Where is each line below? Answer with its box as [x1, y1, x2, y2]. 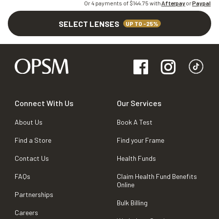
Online [117, 180, 134, 189]
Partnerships [15, 190, 53, 199]
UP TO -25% [125, 20, 158, 27]
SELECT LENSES [58, 19, 119, 28]
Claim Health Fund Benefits [117, 172, 197, 181]
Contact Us [15, 154, 49, 163]
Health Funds [117, 154, 156, 163]
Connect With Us [15, 98, 73, 108]
